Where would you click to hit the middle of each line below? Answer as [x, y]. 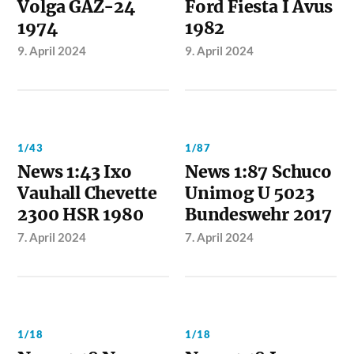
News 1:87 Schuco [258, 171]
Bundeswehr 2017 [258, 214]
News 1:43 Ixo [75, 171]
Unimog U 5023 [250, 193]
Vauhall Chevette [88, 193]
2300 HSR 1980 [81, 214]
